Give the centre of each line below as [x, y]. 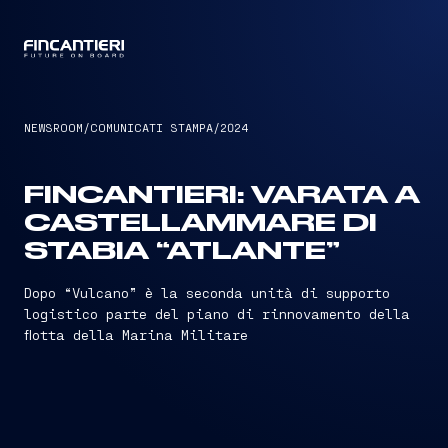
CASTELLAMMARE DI [200, 224]
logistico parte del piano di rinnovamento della [217, 313]
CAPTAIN [224, 50]
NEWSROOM [53, 127]
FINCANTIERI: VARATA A [222, 196]
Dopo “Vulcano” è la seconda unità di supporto [207, 292]
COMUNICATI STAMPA [151, 127]
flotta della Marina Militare [136, 334]
